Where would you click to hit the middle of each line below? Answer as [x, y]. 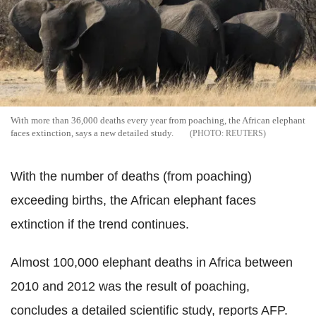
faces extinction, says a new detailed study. [92, 133]
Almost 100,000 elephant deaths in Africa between [152, 262]
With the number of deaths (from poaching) [131, 176]
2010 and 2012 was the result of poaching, [130, 286]
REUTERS [244, 133]
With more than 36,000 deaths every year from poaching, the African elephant [158, 120]
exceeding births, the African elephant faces [133, 200]
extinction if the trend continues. [100, 224]
